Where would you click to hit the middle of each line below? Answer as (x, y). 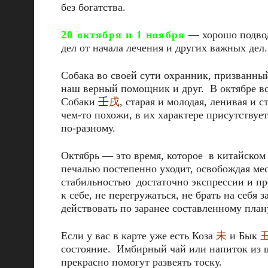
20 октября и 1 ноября (125, 35)
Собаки (80, 102)
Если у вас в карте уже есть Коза (138, 236)
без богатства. (93, 7)
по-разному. (88, 128)
